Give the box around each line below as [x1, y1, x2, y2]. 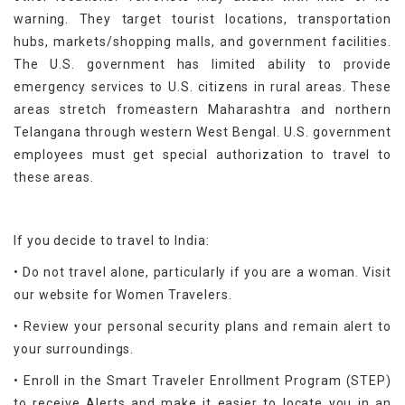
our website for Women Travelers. [14, 287, 232, 303]
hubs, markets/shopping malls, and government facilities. [14, 34, 391, 50]
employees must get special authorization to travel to [14, 147, 391, 163]
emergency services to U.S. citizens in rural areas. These [14, 80, 391, 95]
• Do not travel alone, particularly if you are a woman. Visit [14, 265, 391, 280]
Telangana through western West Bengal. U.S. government [14, 125, 391, 140]
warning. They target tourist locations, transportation [14, 12, 391, 27]
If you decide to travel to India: [14, 233, 210, 249]
